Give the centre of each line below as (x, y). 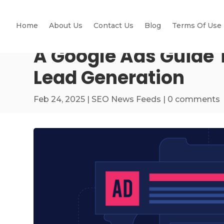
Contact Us (113, 25)
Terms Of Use (197, 25)
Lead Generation (109, 77)
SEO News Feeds (126, 99)
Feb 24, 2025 (59, 99)
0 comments (194, 99)
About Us (66, 25)
